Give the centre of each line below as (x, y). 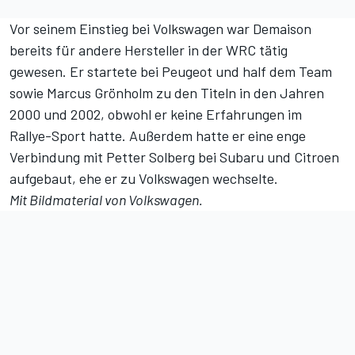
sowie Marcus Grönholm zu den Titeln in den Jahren (167, 92)
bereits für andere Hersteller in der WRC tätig (149, 50)
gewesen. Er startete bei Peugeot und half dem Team (171, 71)
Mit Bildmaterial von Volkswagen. (106, 199)
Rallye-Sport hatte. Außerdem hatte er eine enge (158, 135)
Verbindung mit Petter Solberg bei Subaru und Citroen (174, 157)
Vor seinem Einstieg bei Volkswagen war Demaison (160, 28)
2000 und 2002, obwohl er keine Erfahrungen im (156, 114)
